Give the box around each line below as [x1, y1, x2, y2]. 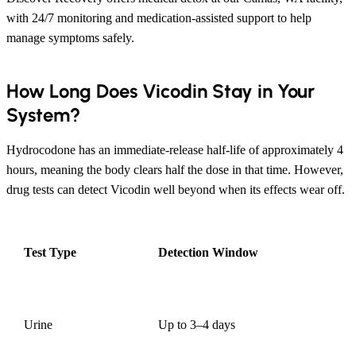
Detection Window [158, 245, 258, 259]
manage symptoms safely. [6, 30, 134, 44]
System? [6, 103, 80, 126]
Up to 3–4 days [158, 317, 235, 331]
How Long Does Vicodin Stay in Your [6, 79, 315, 103]
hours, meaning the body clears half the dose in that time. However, [6, 162, 343, 176]
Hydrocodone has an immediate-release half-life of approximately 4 [6, 142, 343, 157]
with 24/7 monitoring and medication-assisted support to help [6, 10, 311, 25]
